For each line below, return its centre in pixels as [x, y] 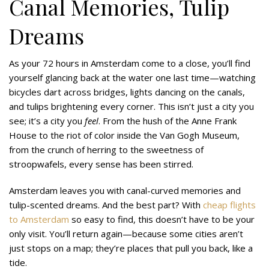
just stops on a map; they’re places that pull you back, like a [131, 248]
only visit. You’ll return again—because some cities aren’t [126, 233]
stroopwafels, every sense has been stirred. [101, 164]
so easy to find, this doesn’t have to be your [162, 219]
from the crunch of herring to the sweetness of [106, 149]
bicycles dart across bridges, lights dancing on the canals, [127, 92]
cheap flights [229, 204]
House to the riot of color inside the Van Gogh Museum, [124, 135]
